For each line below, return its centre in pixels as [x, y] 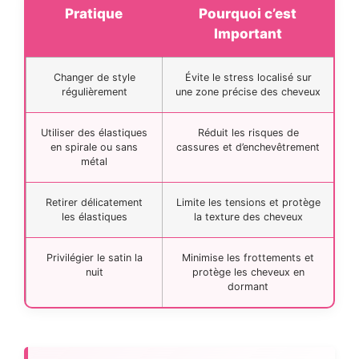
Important [248, 33]
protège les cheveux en [248, 272]
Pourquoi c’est [248, 13]
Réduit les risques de [248, 132]
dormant [248, 286]
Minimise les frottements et [248, 257]
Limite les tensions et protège [248, 202]
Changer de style [94, 77]
